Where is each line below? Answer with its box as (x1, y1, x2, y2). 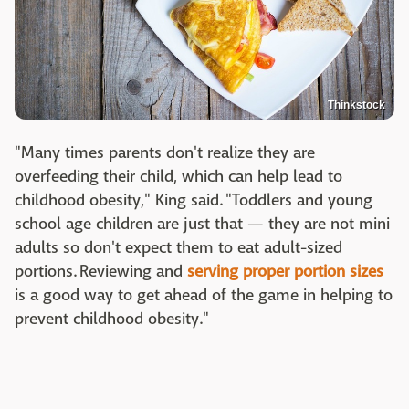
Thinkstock (328, 98, 385, 111)
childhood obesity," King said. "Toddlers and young (15, 189, 372, 211)
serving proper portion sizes (187, 260, 383, 282)
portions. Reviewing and (15, 260, 187, 282)
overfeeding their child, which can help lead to (15, 165, 342, 187)
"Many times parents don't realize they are (15, 142, 315, 163)
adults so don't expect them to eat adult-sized (15, 236, 342, 258)
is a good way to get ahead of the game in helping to (15, 284, 393, 306)
